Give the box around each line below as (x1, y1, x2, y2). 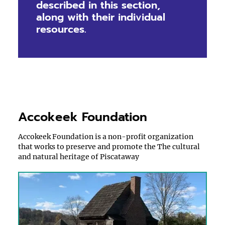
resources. (36, 22, 90, 37)
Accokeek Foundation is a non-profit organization (18, 132, 193, 141)
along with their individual (36, 10, 165, 25)
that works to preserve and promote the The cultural (18, 142, 200, 151)
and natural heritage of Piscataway (18, 152, 139, 161)
